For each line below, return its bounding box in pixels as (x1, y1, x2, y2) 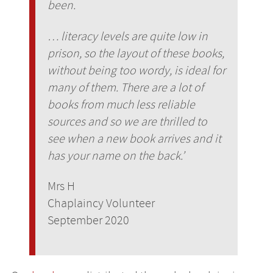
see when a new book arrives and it (47, 130, 221, 146)
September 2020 (47, 213, 129, 229)
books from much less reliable (47, 96, 195, 112)
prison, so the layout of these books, (47, 45, 224, 61)
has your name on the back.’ (47, 147, 184, 163)
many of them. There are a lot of (47, 79, 204, 95)
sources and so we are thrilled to (47, 113, 207, 129)
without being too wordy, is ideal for (47, 62, 225, 78)
